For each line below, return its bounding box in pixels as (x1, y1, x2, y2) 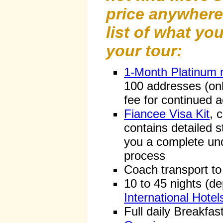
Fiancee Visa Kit (124, 107, 210, 121)
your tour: (106, 42, 183, 60)
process (124, 149, 166, 163)
